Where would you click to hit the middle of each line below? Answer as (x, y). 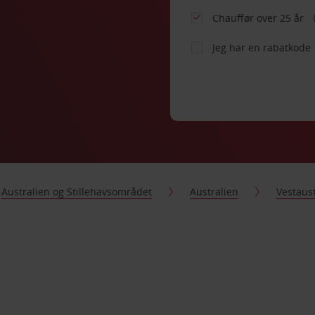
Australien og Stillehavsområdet (77, 192)
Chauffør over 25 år (260, 18)
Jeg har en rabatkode (262, 47)
